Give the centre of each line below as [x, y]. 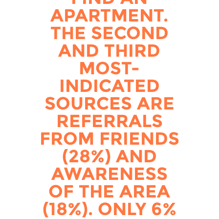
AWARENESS [109, 173]
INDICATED [109, 85]
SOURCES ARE [109, 103]
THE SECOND [109, 33]
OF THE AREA [109, 191]
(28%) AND [109, 156]
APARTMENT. [109, 15]
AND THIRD [109, 50]
